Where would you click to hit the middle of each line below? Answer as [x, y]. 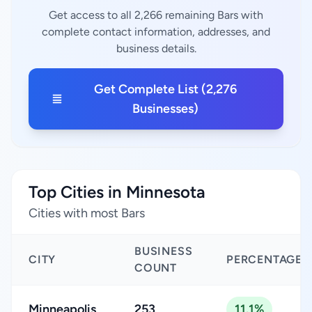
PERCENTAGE [264, 259]
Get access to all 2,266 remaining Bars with [156, 15]
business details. [156, 48]
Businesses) [165, 109]
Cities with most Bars [87, 213]
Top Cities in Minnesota [117, 192]
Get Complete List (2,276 [165, 89]
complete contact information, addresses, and [156, 32]
